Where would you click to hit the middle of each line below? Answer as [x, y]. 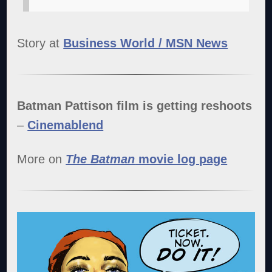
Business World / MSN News [146, 43]
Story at [40, 43]
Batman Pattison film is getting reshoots [135, 105]
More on [42, 159]
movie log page [181, 159]
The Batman [100, 159]
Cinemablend [66, 125]
